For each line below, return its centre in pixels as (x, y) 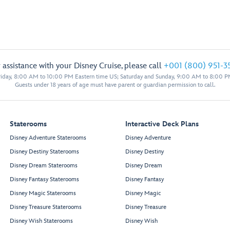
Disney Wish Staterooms (41, 221)
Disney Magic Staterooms (43, 194)
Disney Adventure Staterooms (48, 138)
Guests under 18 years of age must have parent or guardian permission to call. (115, 85)
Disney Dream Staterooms (44, 166)
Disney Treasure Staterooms (46, 207)
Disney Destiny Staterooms (44, 152)
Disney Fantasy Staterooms (44, 180)
